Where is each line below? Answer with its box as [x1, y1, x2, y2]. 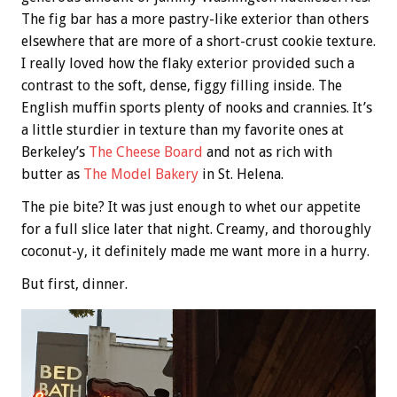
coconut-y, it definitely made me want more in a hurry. [21, 242, 370, 260]
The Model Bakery [83, 165, 198, 183]
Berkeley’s [21, 143, 89, 160]
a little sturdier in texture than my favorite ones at [21, 121, 344, 138]
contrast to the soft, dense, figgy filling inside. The [21, 76, 342, 94]
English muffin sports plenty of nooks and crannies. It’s [21, 98, 372, 116]
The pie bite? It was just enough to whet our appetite [21, 198, 361, 215]
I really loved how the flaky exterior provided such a [21, 54, 354, 72]
